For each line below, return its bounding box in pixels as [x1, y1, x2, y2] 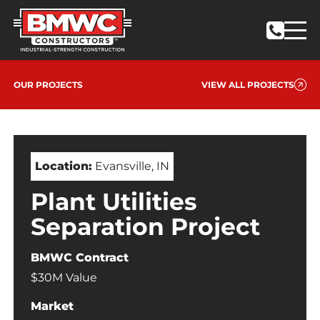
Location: [34, 159, 92, 174]
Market [30, 299, 74, 314]
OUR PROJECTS [13, 79, 83, 91]
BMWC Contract [30, 251, 129, 265]
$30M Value [30, 271, 97, 285]
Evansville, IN [91, 159, 169, 174]
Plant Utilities [30, 187, 197, 216]
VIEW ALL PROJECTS [201, 79, 295, 91]
